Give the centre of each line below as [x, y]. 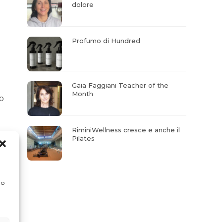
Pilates [83, 138]
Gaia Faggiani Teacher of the [120, 85]
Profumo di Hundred [106, 41]
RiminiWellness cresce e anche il [126, 130]
